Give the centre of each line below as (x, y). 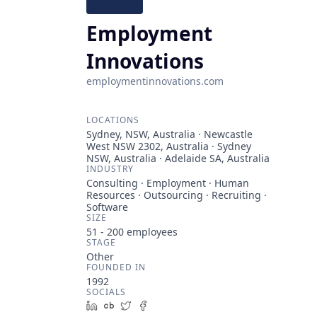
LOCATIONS (113, 120)
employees (151, 232)
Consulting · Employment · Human (168, 183)
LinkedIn (123, 305)
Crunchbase (148, 305)
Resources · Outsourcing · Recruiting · (177, 195)
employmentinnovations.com (155, 81)
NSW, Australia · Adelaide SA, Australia (178, 158)
